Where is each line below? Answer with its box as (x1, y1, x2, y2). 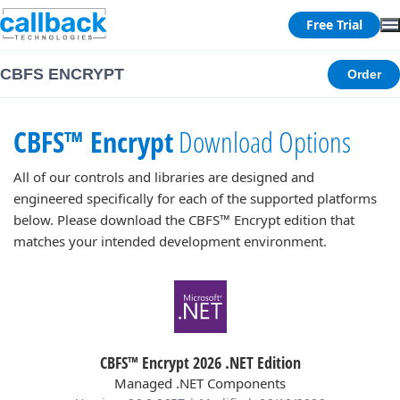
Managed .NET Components (114, 374, 286, 392)
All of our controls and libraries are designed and (13, 168, 314, 186)
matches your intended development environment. (13, 232, 327, 250)
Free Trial (306, 16, 362, 33)
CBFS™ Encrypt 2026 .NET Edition (99, 352, 301, 373)
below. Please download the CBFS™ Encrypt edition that (13, 211, 354, 229)
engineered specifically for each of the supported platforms (13, 189, 377, 207)
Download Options (173, 122, 351, 161)
